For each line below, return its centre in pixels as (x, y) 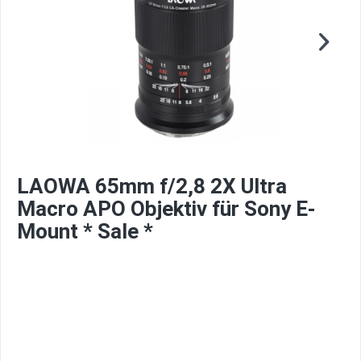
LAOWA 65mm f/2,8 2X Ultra (152, 186)
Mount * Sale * (85, 231)
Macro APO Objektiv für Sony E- (166, 209)
